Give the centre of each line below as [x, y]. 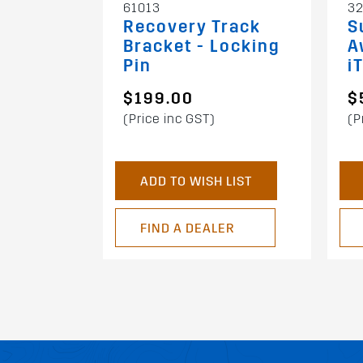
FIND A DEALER [187, 228]
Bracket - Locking [202, 47]
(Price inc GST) [169, 119]
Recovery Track [192, 28]
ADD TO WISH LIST [196, 181]
